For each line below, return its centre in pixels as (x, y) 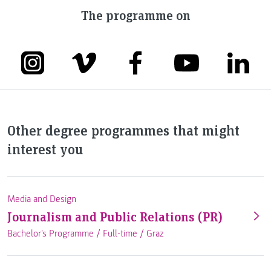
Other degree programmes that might (123, 130)
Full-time (120, 233)
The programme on (135, 15)
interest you (45, 149)
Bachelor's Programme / (55, 233)
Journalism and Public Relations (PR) (115, 216)
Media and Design (42, 199)
